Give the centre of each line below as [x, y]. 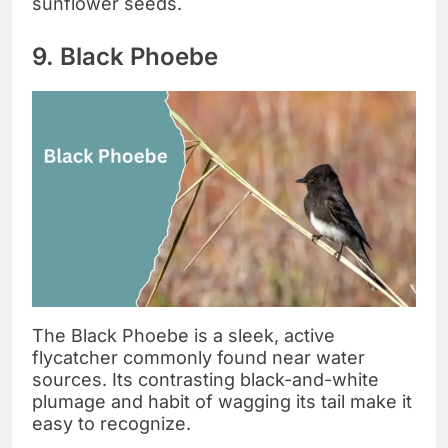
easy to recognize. [111, 423]
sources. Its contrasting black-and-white [205, 379]
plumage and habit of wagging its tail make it [222, 401]
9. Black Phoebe [125, 56]
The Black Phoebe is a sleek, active [183, 335]
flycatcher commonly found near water [198, 357]
